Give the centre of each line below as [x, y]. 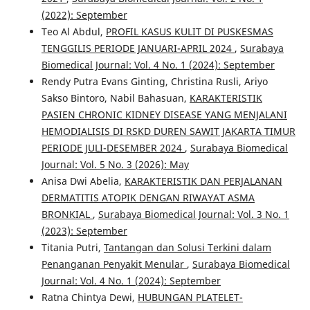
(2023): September [84, 231]
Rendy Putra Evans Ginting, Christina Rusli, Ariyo [154, 82]
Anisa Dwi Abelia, [83, 181]
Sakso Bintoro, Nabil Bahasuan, [115, 98]
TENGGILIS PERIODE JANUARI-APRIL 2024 [138, 48]
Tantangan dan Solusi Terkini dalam [187, 248]
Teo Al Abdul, [73, 32]
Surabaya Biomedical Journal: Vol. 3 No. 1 [193, 215]
